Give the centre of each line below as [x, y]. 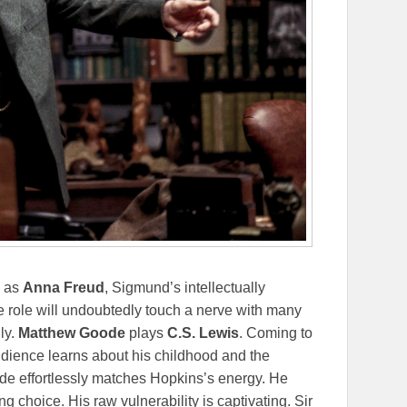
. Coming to [276, 333]
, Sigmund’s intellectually [185, 288]
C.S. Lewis [203, 333]
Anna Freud [64, 288]
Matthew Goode [72, 333]
